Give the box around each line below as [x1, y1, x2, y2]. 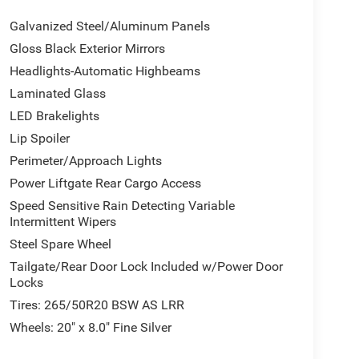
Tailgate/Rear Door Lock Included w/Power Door [9, 259, 283, 275]
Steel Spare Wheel [9, 236, 111, 252]
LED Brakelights [9, 108, 99, 124]
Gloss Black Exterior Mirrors [9, 41, 165, 57]
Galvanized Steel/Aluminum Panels [9, 18, 210, 34]
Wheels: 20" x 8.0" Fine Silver [9, 320, 171, 336]
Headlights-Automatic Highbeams [9, 63, 200, 79]
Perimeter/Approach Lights [9, 153, 162, 169]
